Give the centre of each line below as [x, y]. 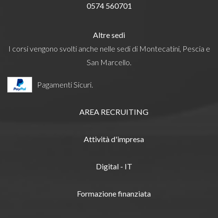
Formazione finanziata [114, 194]
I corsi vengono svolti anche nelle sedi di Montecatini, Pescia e [109, 49]
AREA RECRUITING [114, 112]
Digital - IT [114, 166]
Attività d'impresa [114, 139]
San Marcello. [109, 62]
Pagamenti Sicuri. [65, 85]
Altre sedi [109, 35]
